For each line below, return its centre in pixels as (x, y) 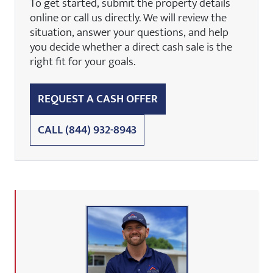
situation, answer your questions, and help (129, 32)
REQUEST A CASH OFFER (98, 98)
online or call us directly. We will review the (128, 17)
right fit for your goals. (83, 61)
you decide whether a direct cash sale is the (131, 47)
